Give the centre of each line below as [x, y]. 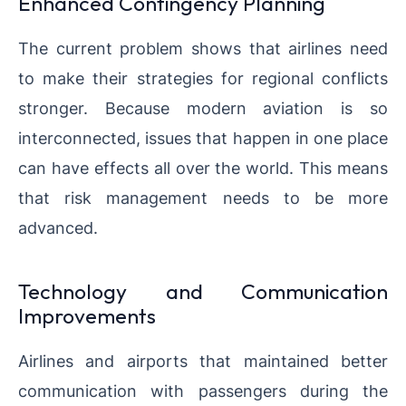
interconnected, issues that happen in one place [203, 138]
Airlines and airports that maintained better [203, 361]
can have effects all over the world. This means [203, 168]
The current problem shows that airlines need [203, 48]
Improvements [87, 316]
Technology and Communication [203, 292]
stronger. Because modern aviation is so [203, 108]
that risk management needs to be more [203, 198]
